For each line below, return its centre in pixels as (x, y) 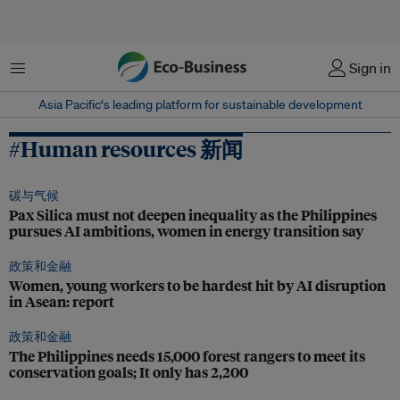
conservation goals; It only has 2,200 (129, 372)
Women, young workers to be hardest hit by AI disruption (197, 285)
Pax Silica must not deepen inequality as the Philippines (193, 215)
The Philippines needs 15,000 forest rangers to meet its (187, 356)
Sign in (370, 68)
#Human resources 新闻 (126, 148)
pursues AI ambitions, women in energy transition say (186, 231)
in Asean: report (62, 301)
